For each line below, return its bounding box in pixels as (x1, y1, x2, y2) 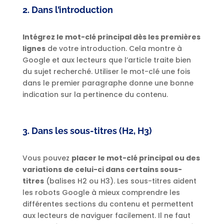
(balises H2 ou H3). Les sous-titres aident (43, 176, 196, 186)
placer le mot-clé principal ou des (71, 153, 200, 163)
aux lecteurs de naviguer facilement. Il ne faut (22, 210, 190, 221)
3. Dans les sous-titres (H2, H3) (22, 125, 152, 136)
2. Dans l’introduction (22, 4, 113, 15)
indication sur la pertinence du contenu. (22, 89, 168, 100)
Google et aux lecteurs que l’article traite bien (22, 55, 191, 65)
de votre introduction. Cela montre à (45, 43, 182, 54)
